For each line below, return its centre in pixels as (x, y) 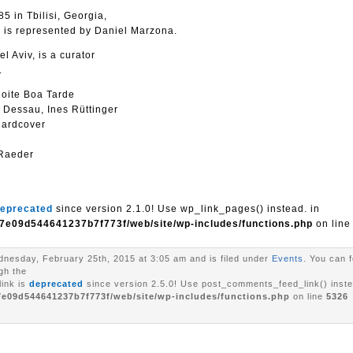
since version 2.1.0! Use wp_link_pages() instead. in (186, 209)
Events (288, 258)
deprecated (56, 284)
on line (308, 296)
